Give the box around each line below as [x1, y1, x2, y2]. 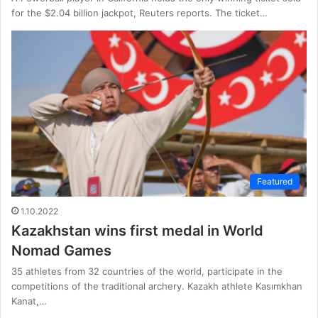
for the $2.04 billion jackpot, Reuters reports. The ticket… [11, 6, 268, 18]
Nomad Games [11, 242, 111, 260]
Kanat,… [11, 295, 47, 307]
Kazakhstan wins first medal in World [11, 222, 263, 240]
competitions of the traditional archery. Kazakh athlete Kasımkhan [11, 280, 302, 292]
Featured [257, 176, 292, 187]
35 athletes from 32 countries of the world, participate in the [11, 265, 283, 278]
